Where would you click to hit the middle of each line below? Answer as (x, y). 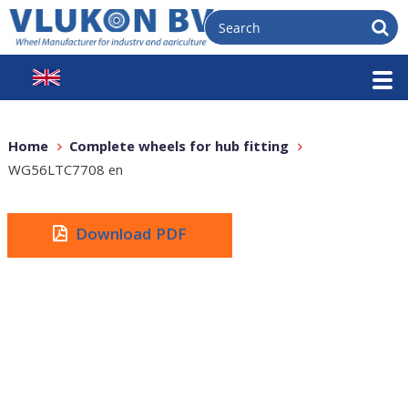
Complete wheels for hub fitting (178, 148)
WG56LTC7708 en (65, 172)
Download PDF (131, 236)
